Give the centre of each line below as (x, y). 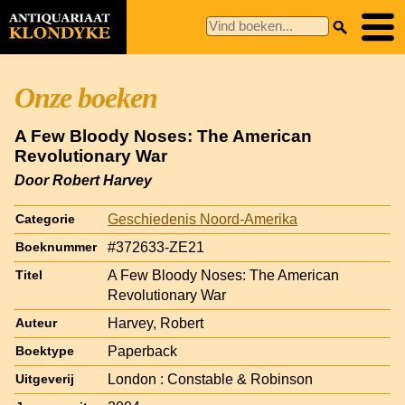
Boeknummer (56, 247)
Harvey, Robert (155, 323)
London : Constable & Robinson (210, 379)
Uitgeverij (45, 379)
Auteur (36, 323)
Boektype (45, 351)
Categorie (45, 219)
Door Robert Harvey (83, 180)
